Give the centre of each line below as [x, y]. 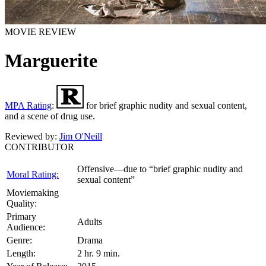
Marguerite [51, 61]
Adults [90, 221]
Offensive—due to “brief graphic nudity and [160, 169]
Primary [21, 216]
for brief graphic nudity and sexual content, [167, 105]
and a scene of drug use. [50, 116]
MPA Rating [28, 105]
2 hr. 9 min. [99, 253]
